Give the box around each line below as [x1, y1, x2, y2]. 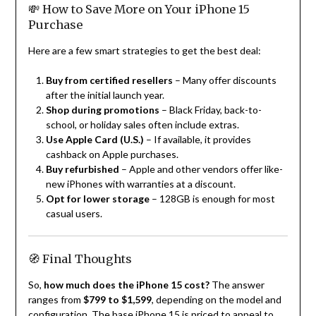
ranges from [28, 293, 83, 306]
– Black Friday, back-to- [159, 104, 262, 116]
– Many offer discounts [172, 74, 276, 87]
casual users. [45, 207, 102, 220]
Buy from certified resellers [45, 74, 173, 87]
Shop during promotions [45, 104, 159, 116]
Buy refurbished [45, 163, 119, 176]
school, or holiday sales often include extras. [45, 119, 239, 131]
